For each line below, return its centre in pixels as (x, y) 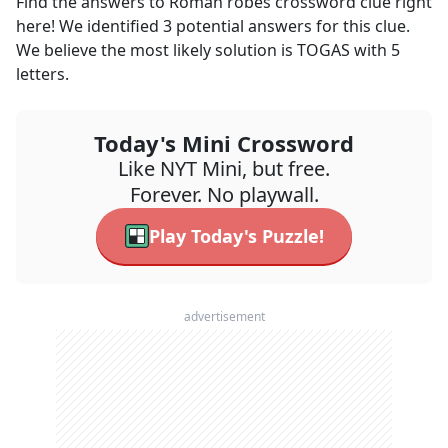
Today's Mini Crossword (224, 143)
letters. (42, 74)
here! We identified (89, 26)
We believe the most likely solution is (156, 50)
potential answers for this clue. (291, 26)
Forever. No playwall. (224, 194)
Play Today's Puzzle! (236, 236)
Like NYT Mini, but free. (224, 168)
